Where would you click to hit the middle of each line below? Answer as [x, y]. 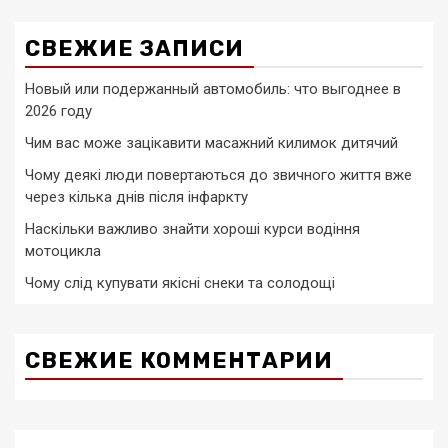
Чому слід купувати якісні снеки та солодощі [180, 283]
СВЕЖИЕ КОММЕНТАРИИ [179, 361]
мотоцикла [63, 251]
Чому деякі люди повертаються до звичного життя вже [218, 175]
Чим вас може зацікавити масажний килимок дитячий [211, 143]
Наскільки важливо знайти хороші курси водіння [192, 229]
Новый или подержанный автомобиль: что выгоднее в [213, 89]
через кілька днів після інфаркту [136, 197]
